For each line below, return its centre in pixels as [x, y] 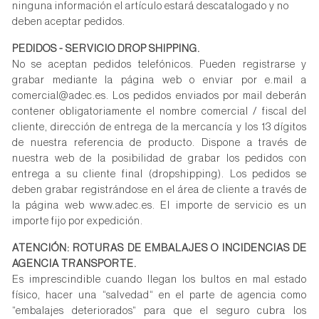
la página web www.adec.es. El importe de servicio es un [159, 205]
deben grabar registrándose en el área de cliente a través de [159, 190]
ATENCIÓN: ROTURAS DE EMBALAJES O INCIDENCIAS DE [159, 248]
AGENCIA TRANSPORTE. [74, 264]
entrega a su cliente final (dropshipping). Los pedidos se [159, 174]
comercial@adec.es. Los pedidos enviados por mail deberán [159, 96]
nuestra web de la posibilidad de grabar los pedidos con [159, 158]
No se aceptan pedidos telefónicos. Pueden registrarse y [159, 64]
